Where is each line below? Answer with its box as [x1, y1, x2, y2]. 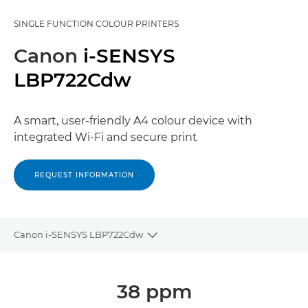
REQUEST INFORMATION [34, 170, 134, 179]
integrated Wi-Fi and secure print [14, 131, 197, 144]
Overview [14, 263, 56, 274]
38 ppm [116, 280, 192, 303]
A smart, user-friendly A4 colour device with [14, 114, 252, 127]
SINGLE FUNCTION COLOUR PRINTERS [14, 19, 179, 29]
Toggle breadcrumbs [151, 235, 252, 247]
